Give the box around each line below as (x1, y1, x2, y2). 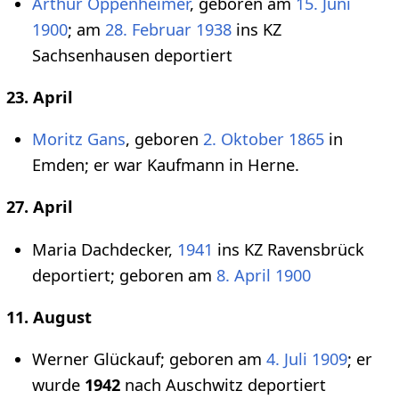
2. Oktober (203, 128, 284, 151)
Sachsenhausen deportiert (32, 44, 232, 66)
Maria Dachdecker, (32, 238, 177, 260)
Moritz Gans (32, 128, 126, 151)
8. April (216, 264, 271, 286)
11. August (5, 305, 92, 328)
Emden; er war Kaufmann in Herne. (32, 154, 299, 176)
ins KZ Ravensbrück (213, 238, 364, 260)
